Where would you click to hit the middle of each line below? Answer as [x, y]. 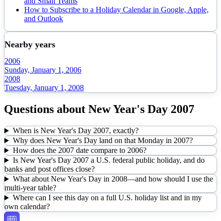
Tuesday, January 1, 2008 [44, 88]
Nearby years [30, 44]
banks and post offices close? [50, 169]
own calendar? [27, 207]
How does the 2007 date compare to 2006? [79, 150]
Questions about [46, 109]
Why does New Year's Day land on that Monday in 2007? [103, 141]
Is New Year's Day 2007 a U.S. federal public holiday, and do [109, 160]
